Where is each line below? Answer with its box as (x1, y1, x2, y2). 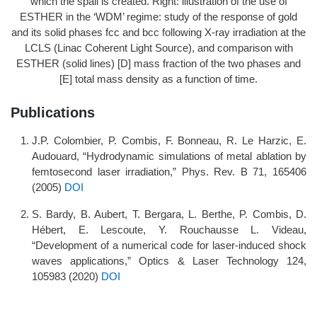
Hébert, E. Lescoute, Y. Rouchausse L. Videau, (32, 223, 306, 236)
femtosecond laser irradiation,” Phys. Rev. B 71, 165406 (32, 165, 306, 178)
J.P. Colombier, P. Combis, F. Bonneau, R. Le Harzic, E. (32, 134, 306, 146)
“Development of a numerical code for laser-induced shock (32, 238, 306, 251)
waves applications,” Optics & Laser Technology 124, (32, 254, 306, 267)
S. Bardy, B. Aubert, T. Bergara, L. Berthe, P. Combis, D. (32, 207, 306, 220)
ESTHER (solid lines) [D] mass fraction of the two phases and (16, 57, 301, 69)
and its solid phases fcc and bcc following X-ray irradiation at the (11, 25, 306, 38)
